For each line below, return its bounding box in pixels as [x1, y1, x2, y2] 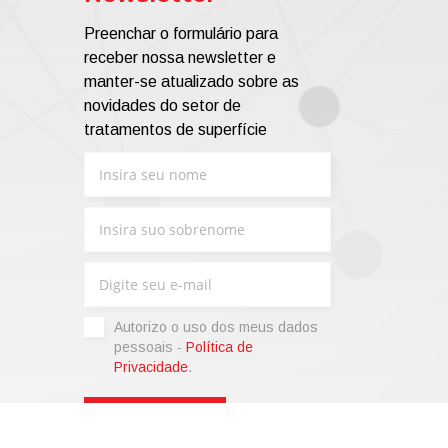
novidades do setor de [83, 97, 241, 114]
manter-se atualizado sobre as [83, 73, 299, 90]
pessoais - [113, 339, 186, 355]
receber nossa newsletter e [83, 49, 276, 66]
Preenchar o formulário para [83, 25, 278, 42]
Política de [185, 339, 253, 355]
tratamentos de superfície [83, 121, 267, 138]
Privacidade [113, 359, 188, 375]
